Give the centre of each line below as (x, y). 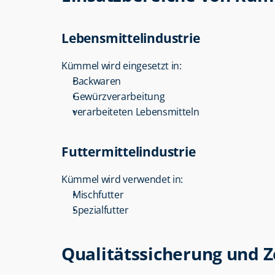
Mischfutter (98, 195)
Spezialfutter (101, 210)
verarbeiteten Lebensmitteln (136, 112)
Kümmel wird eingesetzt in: (122, 66)
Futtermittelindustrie (129, 152)
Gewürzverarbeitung (119, 96)
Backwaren (97, 81)
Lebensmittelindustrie (131, 38)
